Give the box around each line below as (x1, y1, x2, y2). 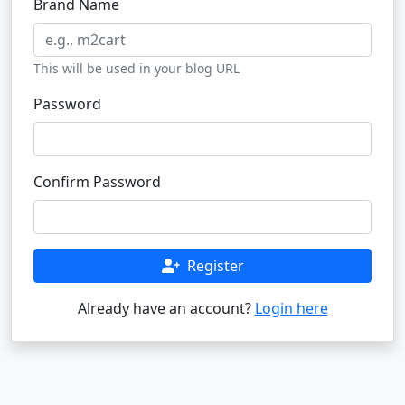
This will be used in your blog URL (33, 60, 240, 77)
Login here (254, 298, 328, 318)
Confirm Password (33, 172, 161, 192)
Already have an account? (77, 298, 255, 318)
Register (186, 256, 244, 276)
